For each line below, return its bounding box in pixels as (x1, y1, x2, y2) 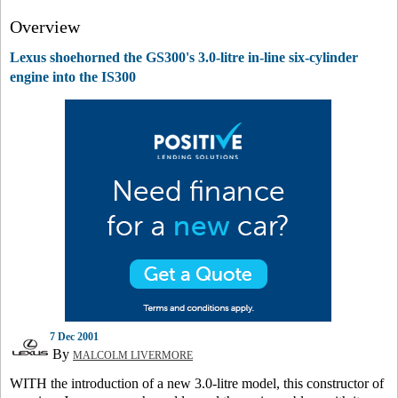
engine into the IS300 (10, 69, 136, 84)
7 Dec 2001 (50, 330, 99, 343)
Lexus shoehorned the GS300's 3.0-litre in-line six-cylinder (10, 50, 358, 65)
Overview (10, 17, 80, 36)
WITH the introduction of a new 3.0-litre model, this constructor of (10, 376, 384, 391)
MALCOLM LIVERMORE (73, 349, 193, 362)
